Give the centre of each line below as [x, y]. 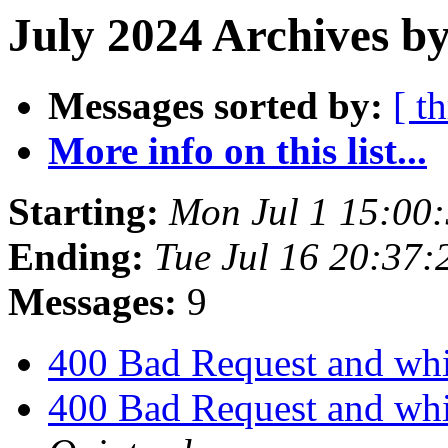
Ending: [76, 257]
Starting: [83, 212]
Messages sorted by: [215, 106]
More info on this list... [237, 151]
